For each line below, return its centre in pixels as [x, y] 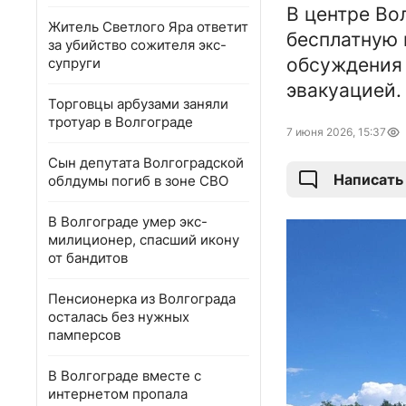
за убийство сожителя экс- [137, 45]
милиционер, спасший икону [144, 240]
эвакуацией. [344, 91]
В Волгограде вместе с [125, 376]
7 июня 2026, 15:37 [336, 132]
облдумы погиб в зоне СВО [138, 181]
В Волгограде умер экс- [128, 222]
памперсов [84, 335]
